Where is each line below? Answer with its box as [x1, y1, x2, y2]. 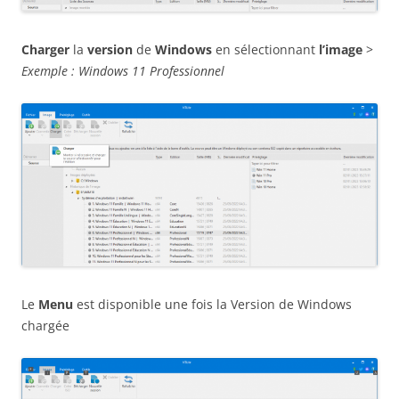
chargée [21, 317, 69, 335]
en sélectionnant [212, 40, 319, 58]
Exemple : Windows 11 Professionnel [21, 61, 224, 79]
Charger [21, 40, 69, 58]
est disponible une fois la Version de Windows [73, 296, 352, 313]
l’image [319, 40, 362, 58]
